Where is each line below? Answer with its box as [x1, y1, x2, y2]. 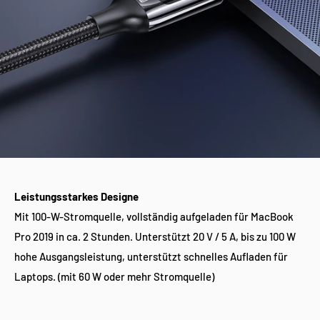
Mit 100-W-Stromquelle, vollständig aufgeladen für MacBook [14, 210, 294, 223]
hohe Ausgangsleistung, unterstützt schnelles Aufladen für [14, 250, 288, 263]
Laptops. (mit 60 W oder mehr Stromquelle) [14, 270, 214, 283]
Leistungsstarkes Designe [14, 190, 139, 203]
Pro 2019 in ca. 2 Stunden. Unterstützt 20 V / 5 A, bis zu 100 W [14, 230, 296, 243]
